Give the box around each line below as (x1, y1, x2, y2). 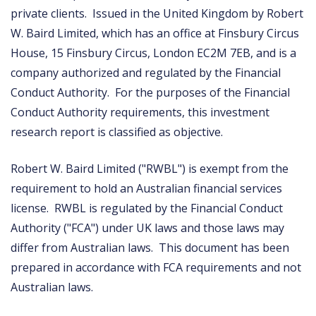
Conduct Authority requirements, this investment (11, 104, 269, 120)
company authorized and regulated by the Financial (11, 64, 281, 80)
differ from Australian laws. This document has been (11, 239, 289, 255)
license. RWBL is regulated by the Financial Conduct (11, 200, 283, 216)
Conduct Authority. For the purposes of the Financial (11, 84, 290, 100)
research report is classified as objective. (11, 123, 226, 140)
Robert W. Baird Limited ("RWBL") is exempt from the (11, 160, 288, 176)
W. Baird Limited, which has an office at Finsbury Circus (11, 25, 299, 41)
